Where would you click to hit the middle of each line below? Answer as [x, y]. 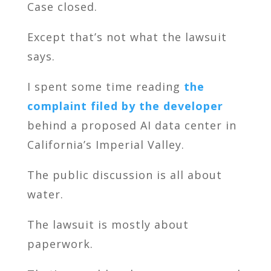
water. [45, 194]
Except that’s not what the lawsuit [127, 37]
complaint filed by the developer [125, 106]
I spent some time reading [105, 87]
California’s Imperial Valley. [106, 145]
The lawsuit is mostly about [108, 225]
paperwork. [60, 244]
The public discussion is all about [124, 175]
